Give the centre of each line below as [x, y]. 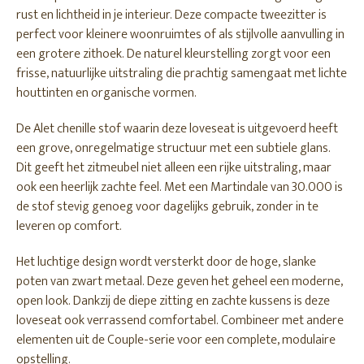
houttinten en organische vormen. [106, 93]
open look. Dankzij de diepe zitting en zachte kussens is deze [173, 301]
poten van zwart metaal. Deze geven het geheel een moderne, [180, 282]
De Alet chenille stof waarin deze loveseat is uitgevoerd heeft [177, 129]
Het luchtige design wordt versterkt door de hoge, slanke [166, 262]
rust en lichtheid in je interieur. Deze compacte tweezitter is [171, 15]
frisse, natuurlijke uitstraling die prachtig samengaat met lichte [182, 74]
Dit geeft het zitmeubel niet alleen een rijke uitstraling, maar [174, 168]
